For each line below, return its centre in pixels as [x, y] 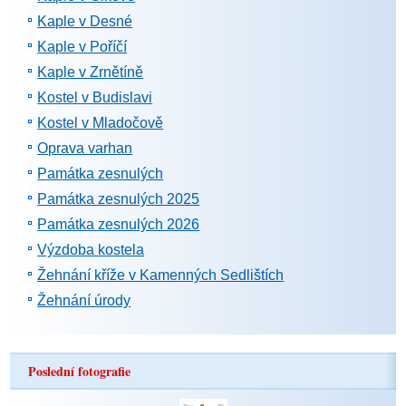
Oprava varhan [85, 148]
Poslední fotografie [80, 371]
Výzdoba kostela [91, 250]
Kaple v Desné [85, 21]
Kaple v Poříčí [82, 47]
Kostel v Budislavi [95, 97]
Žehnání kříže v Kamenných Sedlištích [161, 275]
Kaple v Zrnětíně [91, 72]
